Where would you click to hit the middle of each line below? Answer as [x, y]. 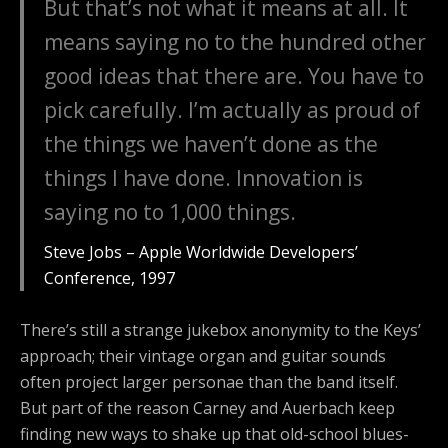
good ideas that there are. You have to [234, 76]
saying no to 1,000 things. [170, 212]
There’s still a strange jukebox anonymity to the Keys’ [220, 330]
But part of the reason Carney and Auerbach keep [207, 408]
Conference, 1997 [109, 278]
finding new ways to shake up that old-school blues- [214, 434]
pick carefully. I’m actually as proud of [232, 110]
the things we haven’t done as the [211, 144]
